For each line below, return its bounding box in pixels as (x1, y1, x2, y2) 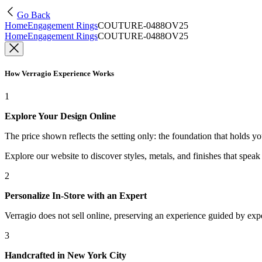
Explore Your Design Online (5, 111, 116, 122)
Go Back (17, 10, 50, 20)
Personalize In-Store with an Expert (5, 191, 147, 201)
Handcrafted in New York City (5, 250, 126, 261)
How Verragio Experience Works (5, 69, 114, 78)
